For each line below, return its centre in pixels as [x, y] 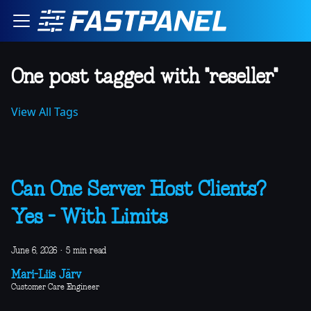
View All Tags [45, 112]
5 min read [86, 251]
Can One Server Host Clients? [138, 190]
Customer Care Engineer [55, 287]
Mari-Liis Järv [46, 276]
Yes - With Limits [89, 218]
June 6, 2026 [34, 251]
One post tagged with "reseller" [144, 78]
